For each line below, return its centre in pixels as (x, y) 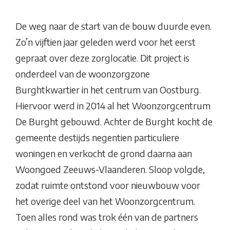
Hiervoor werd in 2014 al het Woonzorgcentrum (113, 106)
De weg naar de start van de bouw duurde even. (113, 26)
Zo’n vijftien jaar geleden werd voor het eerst (106, 42)
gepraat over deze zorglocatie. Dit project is (102, 58)
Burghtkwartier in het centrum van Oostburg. (108, 90)
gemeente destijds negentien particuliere (97, 138)
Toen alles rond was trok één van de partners (107, 217)
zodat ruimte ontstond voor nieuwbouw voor (108, 185)
